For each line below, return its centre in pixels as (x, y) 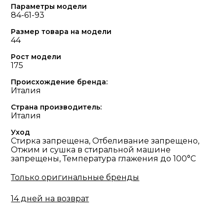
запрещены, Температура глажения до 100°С (104, 159)
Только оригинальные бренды (75, 177)
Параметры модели (49, 6)
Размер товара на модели (61, 32)
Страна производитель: (56, 107)
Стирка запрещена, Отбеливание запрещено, (105, 141)
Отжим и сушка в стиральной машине (91, 150)
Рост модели (36, 57)
